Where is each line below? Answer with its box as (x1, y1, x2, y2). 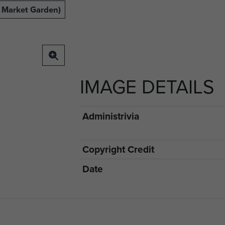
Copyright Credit (82, 142, 154, 157)
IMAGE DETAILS (80, 73, 214, 99)
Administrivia (82, 108, 139, 123)
